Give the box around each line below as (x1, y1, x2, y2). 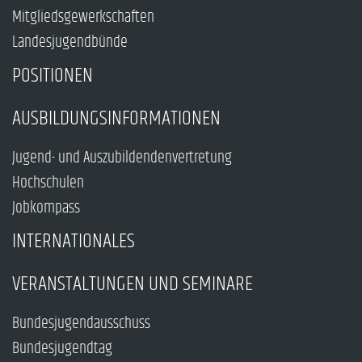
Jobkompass (12, 196, 80, 221)
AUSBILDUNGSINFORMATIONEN (12, 103, 221, 135)
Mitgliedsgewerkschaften (12, 5, 154, 31)
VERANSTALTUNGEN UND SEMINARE (12, 268, 253, 301)
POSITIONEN (12, 60, 93, 92)
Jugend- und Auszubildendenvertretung (12, 145, 232, 171)
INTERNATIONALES (12, 225, 135, 258)
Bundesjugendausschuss (12, 311, 150, 337)
